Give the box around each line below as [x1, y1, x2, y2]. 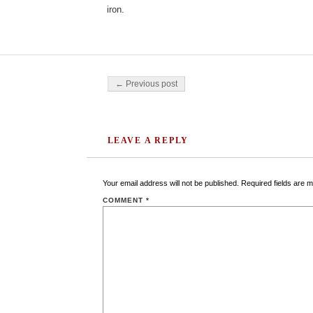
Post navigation [107, 75, 169, 85]
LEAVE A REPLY [107, 136, 189, 145]
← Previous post [115, 79, 177, 89]
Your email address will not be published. [102, 179, 239, 187]
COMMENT [102, 196, 146, 204]
